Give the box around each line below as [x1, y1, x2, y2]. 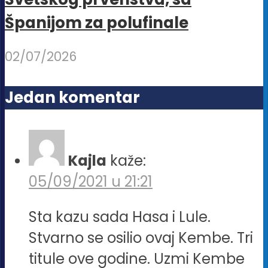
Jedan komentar [5, 87, 140, 109]
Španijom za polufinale [5, 11, 188, 33]
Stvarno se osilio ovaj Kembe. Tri [29, 228, 253, 248]
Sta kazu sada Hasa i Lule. [29, 207, 211, 227]
